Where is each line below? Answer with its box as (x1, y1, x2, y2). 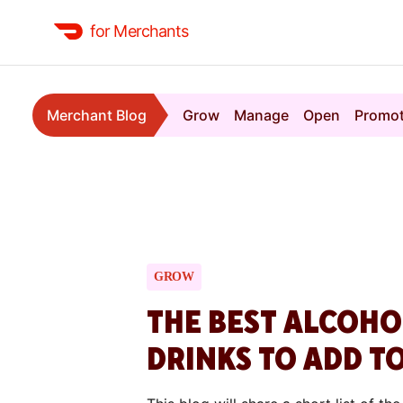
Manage (234, 106, 289, 124)
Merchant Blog (47, 106, 147, 124)
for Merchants (90, 22, 189, 40)
